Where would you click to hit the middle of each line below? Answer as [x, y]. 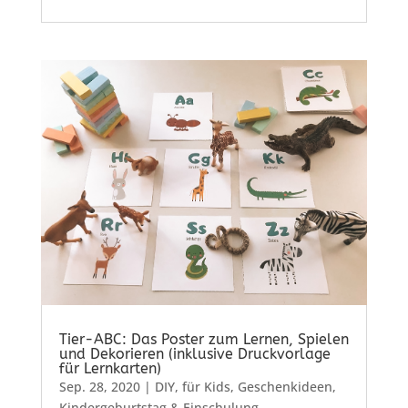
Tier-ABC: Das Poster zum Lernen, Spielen [204, 339]
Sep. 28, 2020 [99, 386]
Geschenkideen [285, 386]
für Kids [206, 386]
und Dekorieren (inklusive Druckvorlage [194, 353]
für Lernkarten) [110, 368]
